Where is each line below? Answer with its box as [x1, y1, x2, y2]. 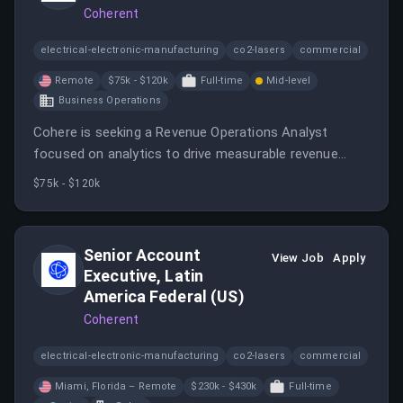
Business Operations [58, 94, 161, 106]
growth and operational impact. [33, 167, 224, 184]
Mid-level [266, 75, 311, 86]
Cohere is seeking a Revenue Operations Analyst [33, 124, 328, 140]
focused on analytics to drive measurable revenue [33, 146, 338, 162]
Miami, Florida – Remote [55, 381, 177, 392]
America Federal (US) [84, 287, 245, 306]
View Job [272, 251, 325, 264]
